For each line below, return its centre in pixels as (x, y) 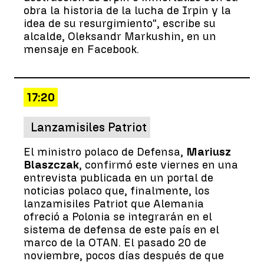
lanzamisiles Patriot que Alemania (114, 203)
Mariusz (209, 151)
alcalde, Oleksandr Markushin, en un (120, 36)
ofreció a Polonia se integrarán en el (118, 216)
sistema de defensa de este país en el (121, 229)
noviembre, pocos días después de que (124, 255)
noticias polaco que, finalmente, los (117, 190)
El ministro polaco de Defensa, (105, 151)
